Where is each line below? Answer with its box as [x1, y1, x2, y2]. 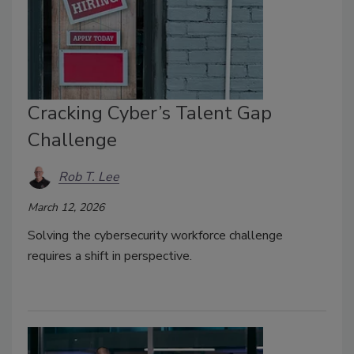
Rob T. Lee [58, 168, 119, 186]
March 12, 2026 [28, 200, 104, 216]
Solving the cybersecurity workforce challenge [28, 227, 283, 245]
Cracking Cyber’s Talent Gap [28, 100, 272, 126]
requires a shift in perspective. [28, 247, 195, 265]
